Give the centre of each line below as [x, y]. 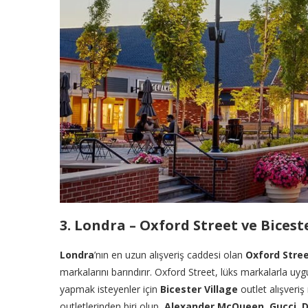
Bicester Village [199, 289]
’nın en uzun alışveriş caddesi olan [170, 255]
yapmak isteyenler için [110, 289]
